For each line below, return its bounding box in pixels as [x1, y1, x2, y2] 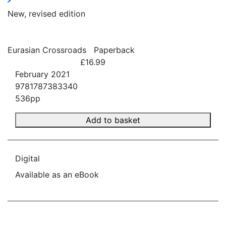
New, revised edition [8, 9, 85, 19]
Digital [15, 153, 40, 163]
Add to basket [86, 115, 140, 125]
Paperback [94, 45, 135, 55]
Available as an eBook [15, 169, 99, 180]
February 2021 [15, 69, 70, 79]
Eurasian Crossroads [8, 45, 86, 55]
